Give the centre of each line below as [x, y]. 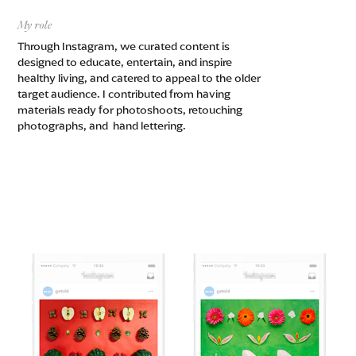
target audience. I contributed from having [124, 94]
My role [35, 25]
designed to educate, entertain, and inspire [125, 62]
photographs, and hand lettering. [102, 126]
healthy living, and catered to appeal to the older [139, 78]
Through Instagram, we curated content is [124, 46]
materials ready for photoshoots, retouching [130, 110]
